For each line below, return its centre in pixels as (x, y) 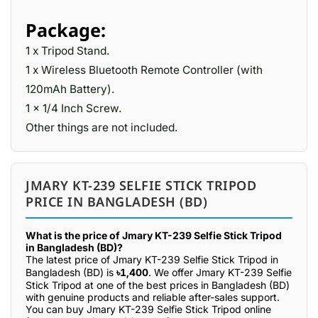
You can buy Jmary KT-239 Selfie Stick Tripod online (148, 309)
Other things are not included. (103, 127)
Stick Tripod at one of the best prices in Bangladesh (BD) (158, 285)
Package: (66, 30)
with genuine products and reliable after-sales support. (153, 297)
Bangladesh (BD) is (71, 272)
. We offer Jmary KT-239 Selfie (220, 272)
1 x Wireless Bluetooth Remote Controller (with (144, 70)
